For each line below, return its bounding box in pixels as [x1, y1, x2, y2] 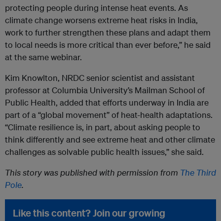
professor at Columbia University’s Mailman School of [5, 85, 205, 96]
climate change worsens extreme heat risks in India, [5, 15, 198, 26]
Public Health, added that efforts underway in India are [5, 97, 209, 108]
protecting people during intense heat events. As [5, 2, 188, 13]
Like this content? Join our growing [13, 207, 165, 220]
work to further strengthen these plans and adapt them [5, 27, 211, 38]
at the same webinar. [5, 52, 82, 63]
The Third [180, 167, 216, 178]
